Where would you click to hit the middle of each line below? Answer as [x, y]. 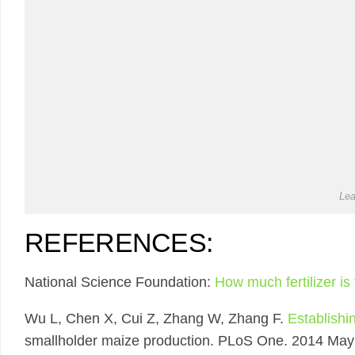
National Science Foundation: [120, 282]
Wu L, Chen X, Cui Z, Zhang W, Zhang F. [156, 319]
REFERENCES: [119, 242]
